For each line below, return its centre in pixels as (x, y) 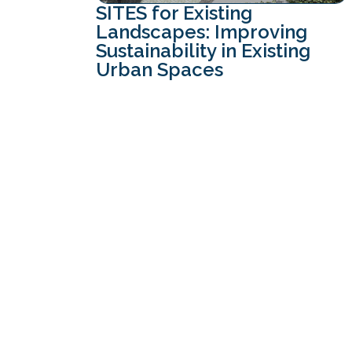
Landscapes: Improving (202, 32)
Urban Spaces (159, 70)
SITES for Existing (174, 13)
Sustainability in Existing (203, 51)
